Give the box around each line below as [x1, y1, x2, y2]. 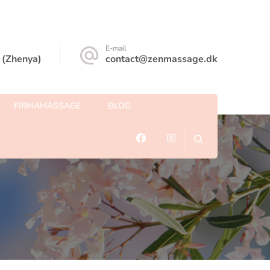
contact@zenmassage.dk [105, 52, 218, 66]
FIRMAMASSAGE [14, 100, 81, 112]
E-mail [105, 43, 127, 53]
